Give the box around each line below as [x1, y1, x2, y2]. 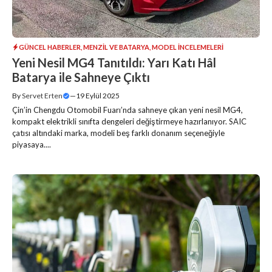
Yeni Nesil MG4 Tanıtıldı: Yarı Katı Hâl [12, 55, 216, 70]
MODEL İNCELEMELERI [152, 42, 223, 51]
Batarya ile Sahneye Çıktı [12, 69, 150, 84]
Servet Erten [22, 90, 63, 100]
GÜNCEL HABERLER [19, 42, 81, 51]
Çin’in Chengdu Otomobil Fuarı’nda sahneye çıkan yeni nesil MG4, [12, 104, 243, 115]
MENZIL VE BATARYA [83, 42, 149, 51]
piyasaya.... [12, 139, 51, 149]
